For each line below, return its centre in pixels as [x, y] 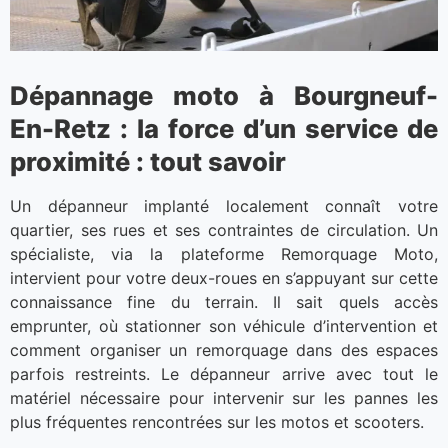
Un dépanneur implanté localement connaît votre [224, 206]
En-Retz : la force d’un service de [224, 129]
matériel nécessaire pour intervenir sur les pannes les [224, 398]
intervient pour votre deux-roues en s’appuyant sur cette [224, 278]
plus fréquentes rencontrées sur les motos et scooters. [217, 422]
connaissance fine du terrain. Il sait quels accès [224, 302]
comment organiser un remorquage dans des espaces [224, 350]
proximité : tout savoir [148, 162]
